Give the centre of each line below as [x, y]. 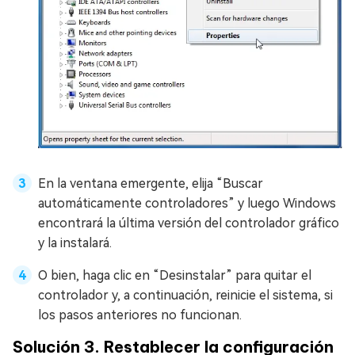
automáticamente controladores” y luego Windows [187, 203]
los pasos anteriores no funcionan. [140, 315]
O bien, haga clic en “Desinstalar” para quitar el [175, 275]
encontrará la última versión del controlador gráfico [189, 223]
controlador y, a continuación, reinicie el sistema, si [185, 295]
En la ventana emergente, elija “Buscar [151, 183]
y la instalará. [75, 242]
